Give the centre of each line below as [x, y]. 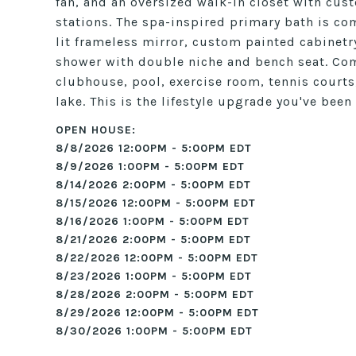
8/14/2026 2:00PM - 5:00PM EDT [153, 185]
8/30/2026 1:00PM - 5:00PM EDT [154, 331]
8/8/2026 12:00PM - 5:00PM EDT [154, 148]
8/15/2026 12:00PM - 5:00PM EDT [156, 203]
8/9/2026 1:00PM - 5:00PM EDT [150, 166]
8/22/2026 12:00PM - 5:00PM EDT [157, 258]
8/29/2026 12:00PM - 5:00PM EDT [157, 313]
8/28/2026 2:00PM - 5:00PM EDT [155, 294]
